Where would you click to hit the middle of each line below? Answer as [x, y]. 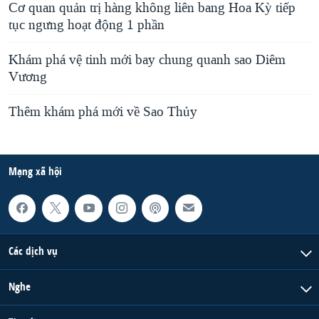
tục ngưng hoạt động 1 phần [87, 25]
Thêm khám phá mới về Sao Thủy [103, 112]
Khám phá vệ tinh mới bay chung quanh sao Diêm [147, 60]
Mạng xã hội [35, 172]
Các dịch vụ [33, 251]
